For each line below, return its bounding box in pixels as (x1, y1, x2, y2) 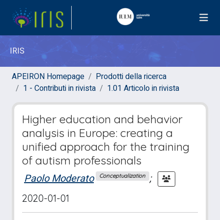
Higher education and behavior (22, 112, 183, 126)
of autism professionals (22, 153, 141, 167)
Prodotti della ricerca (96, 71, 166, 82)
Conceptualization (99, 172, 146, 180)
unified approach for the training (22, 139, 190, 154)
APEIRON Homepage (12, 71, 84, 82)
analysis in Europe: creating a (22, 126, 173, 140)
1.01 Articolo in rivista (107, 82, 179, 94)
